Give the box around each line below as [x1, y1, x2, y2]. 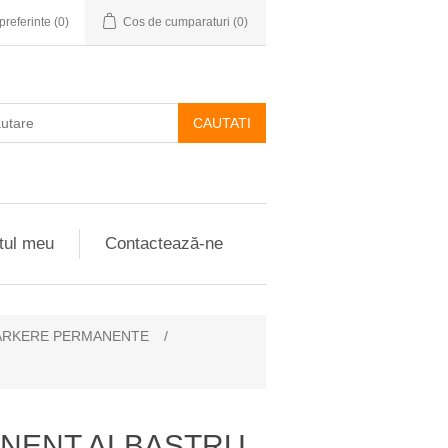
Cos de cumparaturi [123, 15, 230, 29]
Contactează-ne [104, 234, 223, 253]
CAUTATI [193, 115, 251, 131]
